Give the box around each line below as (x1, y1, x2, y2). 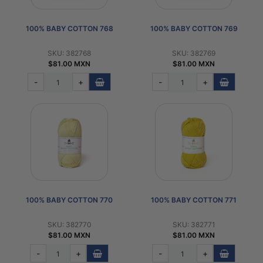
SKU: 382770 (47, 220, 92, 229)
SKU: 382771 (172, 220, 215, 229)
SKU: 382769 (172, 48, 215, 58)
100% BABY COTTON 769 (150, 23, 238, 33)
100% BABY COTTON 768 (25, 23, 113, 33)
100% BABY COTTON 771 (151, 195, 237, 204)
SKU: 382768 (48, 48, 91, 58)
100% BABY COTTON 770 (26, 195, 113, 204)
